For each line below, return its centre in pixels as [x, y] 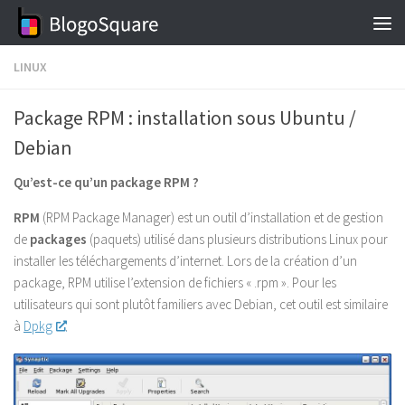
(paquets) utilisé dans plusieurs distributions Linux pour [237, 239]
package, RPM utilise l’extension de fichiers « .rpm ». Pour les [175, 283]
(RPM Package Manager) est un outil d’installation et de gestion [213, 217]
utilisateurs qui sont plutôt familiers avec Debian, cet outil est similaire [201, 304]
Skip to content [75, 26]
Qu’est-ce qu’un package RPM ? [106, 182]
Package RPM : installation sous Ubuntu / [185, 118]
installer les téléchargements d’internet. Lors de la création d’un [185, 261]
